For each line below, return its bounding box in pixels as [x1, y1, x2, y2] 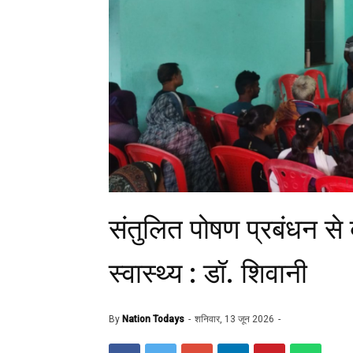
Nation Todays [122, 313, 184, 325]
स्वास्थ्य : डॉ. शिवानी [109, 257, 307, 290]
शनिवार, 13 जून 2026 [195, 313, 277, 325]
